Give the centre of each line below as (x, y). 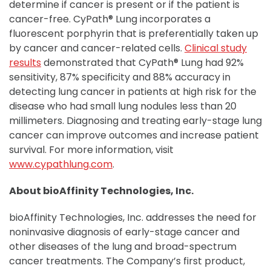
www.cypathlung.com (61, 164)
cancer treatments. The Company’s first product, (127, 261)
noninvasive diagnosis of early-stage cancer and (124, 232)
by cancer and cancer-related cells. (97, 48)
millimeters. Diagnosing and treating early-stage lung (135, 121)
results (25, 63)
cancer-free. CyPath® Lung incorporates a (110, 19)
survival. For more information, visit (91, 150)
